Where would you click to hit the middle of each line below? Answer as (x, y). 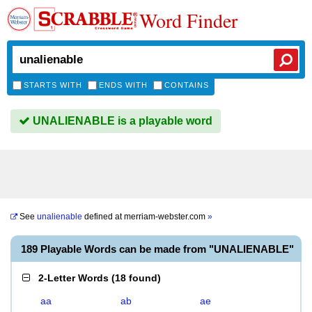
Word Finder (188, 20)
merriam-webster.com (166, 217)
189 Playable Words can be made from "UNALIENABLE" (157, 249)
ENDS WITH (123, 85)
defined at (103, 217)
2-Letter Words (73, 278)
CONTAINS (187, 85)
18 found (136, 278)
